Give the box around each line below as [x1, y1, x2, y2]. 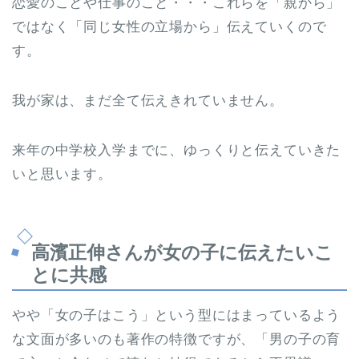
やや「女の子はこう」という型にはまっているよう [12, 307, 341, 323]
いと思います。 [12, 167, 112, 183]
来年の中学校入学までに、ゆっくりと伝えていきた [12, 143, 341, 159]
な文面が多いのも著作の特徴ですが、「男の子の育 [12, 331, 341, 347]
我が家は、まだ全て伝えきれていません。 [12, 93, 284, 109]
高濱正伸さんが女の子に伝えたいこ [31, 241, 333, 263]
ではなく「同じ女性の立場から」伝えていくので [12, 19, 327, 35]
